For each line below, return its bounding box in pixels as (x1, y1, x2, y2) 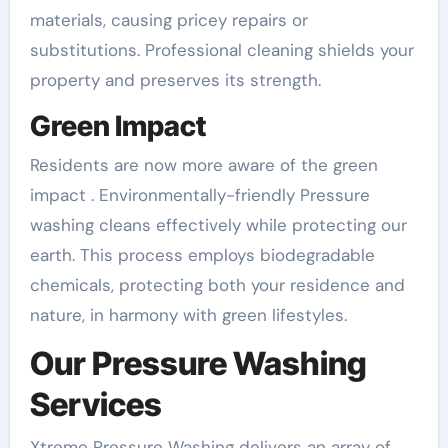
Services (29, 385, 162, 425)
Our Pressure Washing (29, 344, 367, 384)
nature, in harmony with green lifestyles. (29, 304, 347, 327)
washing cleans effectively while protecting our (29, 214, 407, 237)
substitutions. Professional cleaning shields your (29, 38, 414, 61)
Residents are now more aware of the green (29, 154, 378, 177)
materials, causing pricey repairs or (29, 8, 308, 31)
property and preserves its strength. (29, 68, 321, 91)
